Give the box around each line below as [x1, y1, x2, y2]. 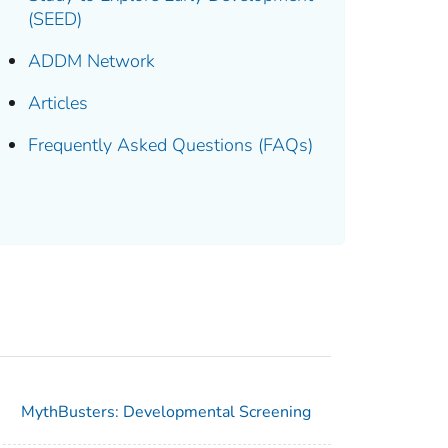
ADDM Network [28, 49, 156, 74]
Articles [28, 91, 89, 116]
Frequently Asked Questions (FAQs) [28, 133, 314, 158]
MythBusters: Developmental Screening [21, 401, 312, 424]
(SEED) [28, 7, 83, 32]
